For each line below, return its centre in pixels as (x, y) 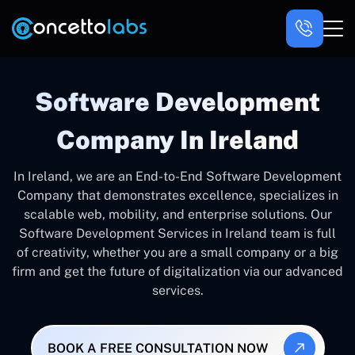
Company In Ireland (177, 140)
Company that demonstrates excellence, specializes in (177, 195)
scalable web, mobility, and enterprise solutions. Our (177, 214)
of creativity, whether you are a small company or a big (177, 252)
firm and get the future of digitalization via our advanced (177, 271)
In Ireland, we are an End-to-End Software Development (177, 176)
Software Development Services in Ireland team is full (177, 233)
